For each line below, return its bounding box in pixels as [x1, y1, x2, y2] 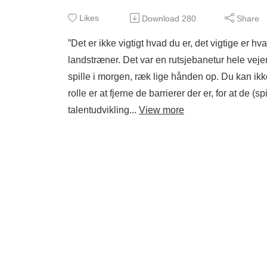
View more [139, 105, 184, 115]
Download [142, 13, 179, 23]
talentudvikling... [68, 105, 139, 115]
